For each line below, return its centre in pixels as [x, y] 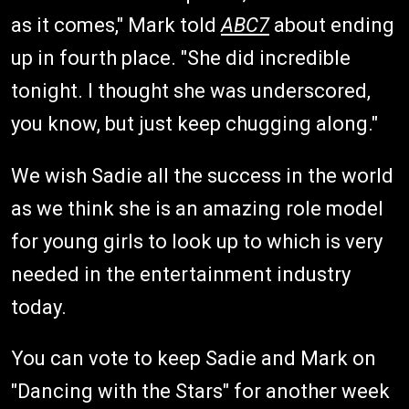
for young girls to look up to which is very [197, 241]
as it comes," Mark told [116, 25]
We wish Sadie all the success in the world [202, 175]
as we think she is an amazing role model [197, 208]
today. [41, 307]
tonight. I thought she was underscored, [191, 90]
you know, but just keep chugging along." [194, 123]
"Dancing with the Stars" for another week [200, 391]
